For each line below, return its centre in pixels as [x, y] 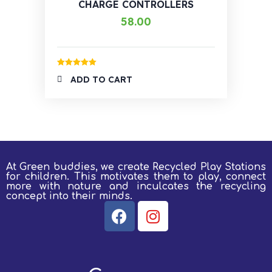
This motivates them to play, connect [170, 177]
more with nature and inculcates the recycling [136, 187]
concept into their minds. [69, 196]
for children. [40, 177]
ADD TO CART [101, 80]
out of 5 [68, 80]
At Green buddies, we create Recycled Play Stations [136, 167]
